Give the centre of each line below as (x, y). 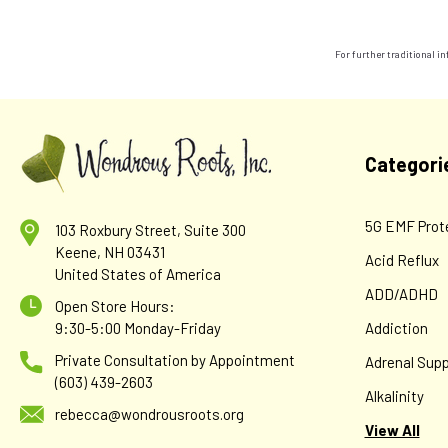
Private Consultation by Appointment (175, 360)
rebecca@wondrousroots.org (149, 414)
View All (392, 430)
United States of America (138, 274)
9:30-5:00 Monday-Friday (138, 328)
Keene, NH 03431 (110, 252)
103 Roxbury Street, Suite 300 (150, 230)
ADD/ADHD (401, 294)
